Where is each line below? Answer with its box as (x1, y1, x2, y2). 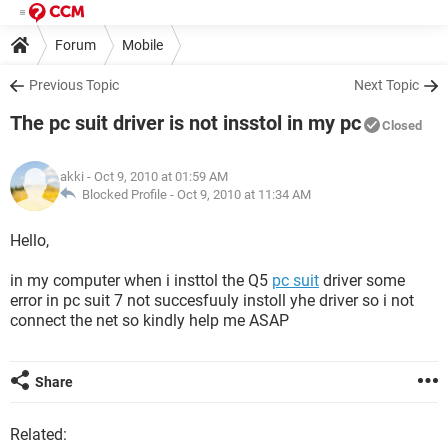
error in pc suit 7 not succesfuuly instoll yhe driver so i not (10, 291, 414, 310)
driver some (319, 271, 405, 290)
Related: (10, 425, 67, 444)
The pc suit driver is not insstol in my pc (10, 111, 361, 135)
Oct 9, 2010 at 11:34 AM (177, 187, 311, 202)
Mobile (122, 36, 163, 53)
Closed (382, 118, 422, 133)
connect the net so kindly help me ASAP (10, 311, 289, 330)
